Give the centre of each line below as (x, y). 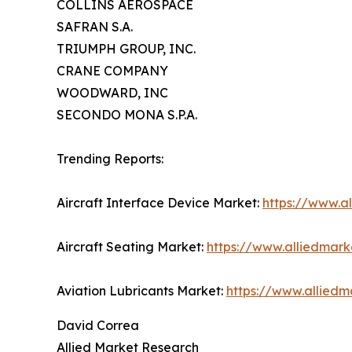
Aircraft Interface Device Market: (159, 203)
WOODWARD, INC (112, 93)
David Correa (98, 326)
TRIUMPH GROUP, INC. (126, 49)
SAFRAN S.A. (95, 27)
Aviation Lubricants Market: (141, 291)
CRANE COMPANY (112, 71)
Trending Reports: (110, 159)
